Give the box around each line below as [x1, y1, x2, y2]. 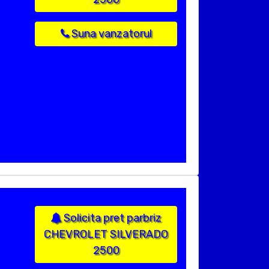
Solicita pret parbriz [61, 211, 162, 225]
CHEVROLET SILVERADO [44, 228, 168, 241]
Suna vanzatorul [68, 27, 152, 41]
